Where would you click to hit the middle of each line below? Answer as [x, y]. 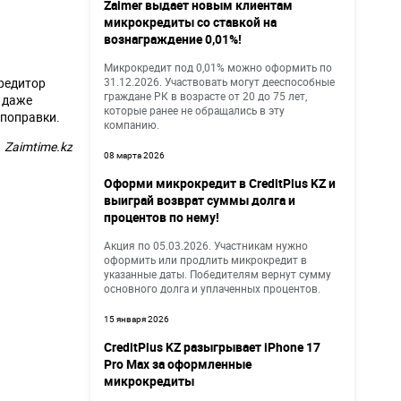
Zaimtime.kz [38, 146]
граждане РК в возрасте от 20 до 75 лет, [205, 96]
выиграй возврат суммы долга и [200, 200]
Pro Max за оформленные [178, 364]
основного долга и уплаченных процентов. [212, 288]
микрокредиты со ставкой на [190, 22]
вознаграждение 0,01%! [173, 39]
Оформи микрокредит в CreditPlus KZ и [220, 183]
